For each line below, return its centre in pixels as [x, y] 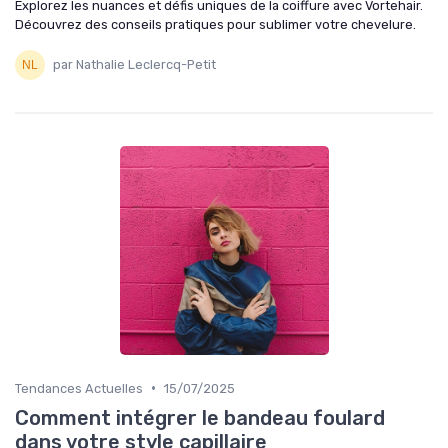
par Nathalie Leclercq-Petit [134, 65]
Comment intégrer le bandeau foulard [200, 417]
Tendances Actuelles [79, 388]
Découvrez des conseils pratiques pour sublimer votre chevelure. [215, 24]
